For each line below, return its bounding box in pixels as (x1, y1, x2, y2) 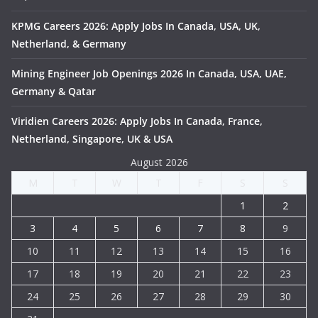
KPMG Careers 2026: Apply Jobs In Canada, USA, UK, (11, 19, 261, 33)
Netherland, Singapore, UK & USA (11, 132, 172, 146)
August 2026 (130, 155, 188, 169)
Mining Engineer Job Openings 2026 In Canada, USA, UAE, (11, 67, 287, 80)
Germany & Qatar (11, 84, 96, 98)
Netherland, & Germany (11, 37, 126, 50)
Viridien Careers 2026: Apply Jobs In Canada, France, (11, 114, 263, 128)
